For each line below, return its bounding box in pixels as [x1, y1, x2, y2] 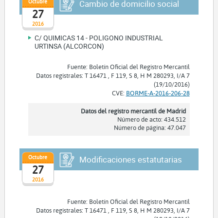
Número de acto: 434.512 [117, 115, 186, 123]
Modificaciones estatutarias [79, 153, 182, 165]
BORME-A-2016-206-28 [126, 89, 190, 97]
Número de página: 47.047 [113, 123, 186, 131]
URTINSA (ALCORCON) [35, 41, 105, 51]
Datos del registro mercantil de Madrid [80, 107, 186, 115]
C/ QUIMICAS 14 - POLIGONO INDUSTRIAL [35, 33, 163, 42]
